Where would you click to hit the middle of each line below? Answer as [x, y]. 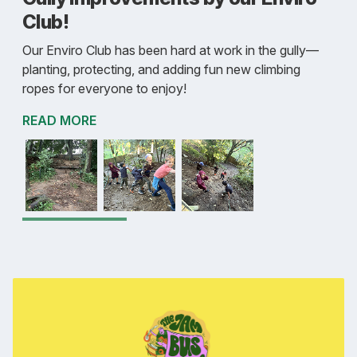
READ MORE [59, 121]
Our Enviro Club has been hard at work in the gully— [171, 51]
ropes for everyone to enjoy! [104, 89]
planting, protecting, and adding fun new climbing [161, 70]
